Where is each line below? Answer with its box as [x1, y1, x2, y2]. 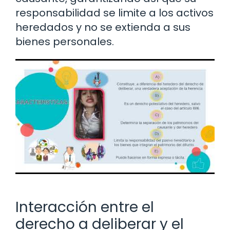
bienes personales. [15, 34, 114, 49]
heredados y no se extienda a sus [15, 20, 190, 34]
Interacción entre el [15, 197, 154, 217]
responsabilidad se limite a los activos [15, 5, 214, 20]
